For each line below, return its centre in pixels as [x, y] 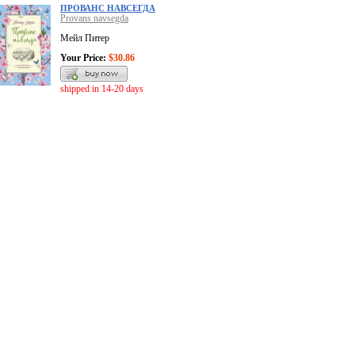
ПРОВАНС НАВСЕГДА [108, 8]
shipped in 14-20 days [102, 89]
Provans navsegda [94, 19]
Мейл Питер [85, 38]
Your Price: [83, 58]
